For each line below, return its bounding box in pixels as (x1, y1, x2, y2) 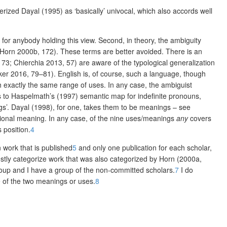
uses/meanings (126, 112, 176, 123)
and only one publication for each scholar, (77, 142, 212, 153)
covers (188, 112, 211, 123)
